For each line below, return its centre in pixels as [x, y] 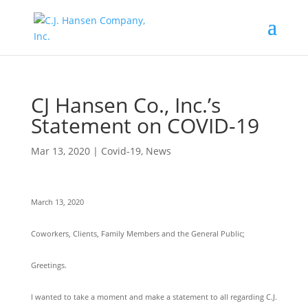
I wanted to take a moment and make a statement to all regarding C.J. [154, 297]
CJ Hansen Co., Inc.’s [125, 105]
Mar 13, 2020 [60, 151]
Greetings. [48, 265]
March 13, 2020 [57, 202]
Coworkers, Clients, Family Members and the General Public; [137, 233]
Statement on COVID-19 [145, 125]
